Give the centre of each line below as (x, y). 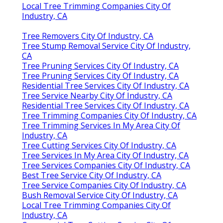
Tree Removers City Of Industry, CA (88, 36)
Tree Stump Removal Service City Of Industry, (106, 46)
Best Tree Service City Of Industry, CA (92, 175)
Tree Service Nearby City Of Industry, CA (97, 95)
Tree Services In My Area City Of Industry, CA (105, 155)
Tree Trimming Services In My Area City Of (101, 125)
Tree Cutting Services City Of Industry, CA (99, 145)
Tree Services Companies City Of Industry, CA (106, 165)
